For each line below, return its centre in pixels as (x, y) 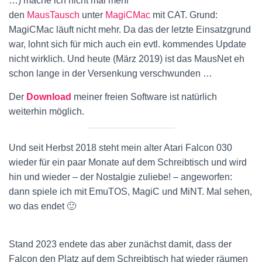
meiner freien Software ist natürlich (144, 97)
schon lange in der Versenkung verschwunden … (111, 73)
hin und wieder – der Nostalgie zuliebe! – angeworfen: (120, 177)
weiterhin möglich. (46, 111)
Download (49, 97)
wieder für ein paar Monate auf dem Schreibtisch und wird (128, 162)
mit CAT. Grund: (184, 15)
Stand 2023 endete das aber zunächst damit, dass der (120, 244)
